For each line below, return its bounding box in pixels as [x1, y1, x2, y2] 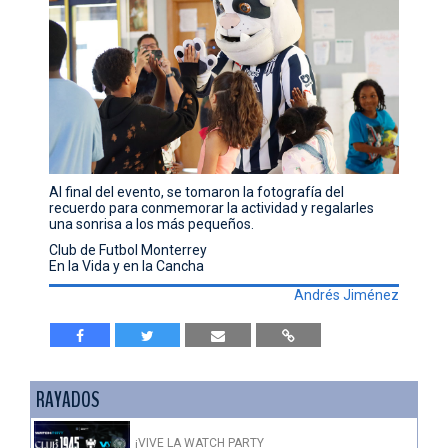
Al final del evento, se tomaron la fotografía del [49, 183, 345, 200]
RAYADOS [36, 384, 100, 415]
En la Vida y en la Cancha [49, 257, 205, 274]
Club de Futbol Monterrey [49, 241, 208, 258]
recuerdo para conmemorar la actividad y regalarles [49, 199, 375, 216]
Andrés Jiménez [293, 286, 399, 303]
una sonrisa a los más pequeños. [49, 215, 255, 232]
